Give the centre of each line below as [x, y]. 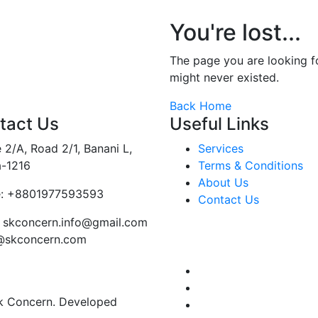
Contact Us [229, 200]
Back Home [201, 106]
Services [221, 149]
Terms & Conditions [251, 166]
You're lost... [235, 33]
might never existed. [224, 78]
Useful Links [219, 124]
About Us [223, 183]
